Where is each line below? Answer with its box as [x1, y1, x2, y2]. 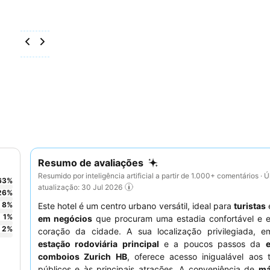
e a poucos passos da [159, 239, 266, 250]
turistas [233, 201, 266, 212]
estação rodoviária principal [38, 239, 159, 250]
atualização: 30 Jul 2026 [38, 182, 122, 192]
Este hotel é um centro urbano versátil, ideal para [38, 201, 234, 212]
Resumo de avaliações [38, 157, 143, 169]
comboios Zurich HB [38, 251, 127, 262]
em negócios [38, 213, 92, 224]
